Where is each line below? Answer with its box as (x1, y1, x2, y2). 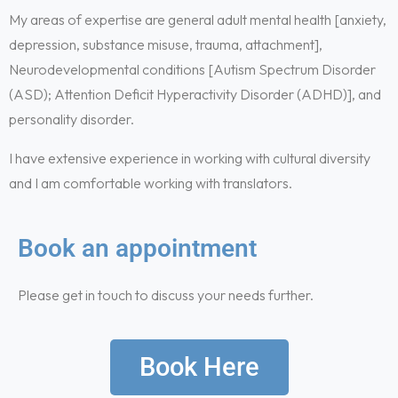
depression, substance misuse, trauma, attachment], (9, 36, 322, 53)
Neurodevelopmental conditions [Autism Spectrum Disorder (9, 60, 376, 78)
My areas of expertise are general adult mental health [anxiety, (9, 11, 386, 28)
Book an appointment (18, 234, 257, 263)
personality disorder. (9, 110, 134, 128)
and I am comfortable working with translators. (9, 174, 292, 192)
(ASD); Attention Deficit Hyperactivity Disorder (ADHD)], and (9, 85, 381, 103)
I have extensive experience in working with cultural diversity (9, 149, 370, 167)
